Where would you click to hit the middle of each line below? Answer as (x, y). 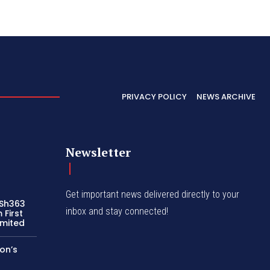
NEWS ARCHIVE (226, 96)
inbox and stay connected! (117, 212)
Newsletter (99, 152)
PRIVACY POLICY (154, 96)
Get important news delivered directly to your (153, 195)
